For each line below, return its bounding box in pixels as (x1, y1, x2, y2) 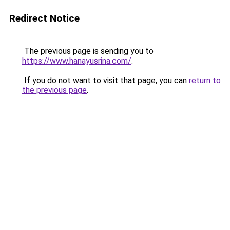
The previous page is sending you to (22, 46, 154, 56)
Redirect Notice (9, 12, 80, 24)
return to (189, 75, 221, 85)
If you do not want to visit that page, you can (22, 75, 189, 85)
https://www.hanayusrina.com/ (22, 56, 131, 66)
